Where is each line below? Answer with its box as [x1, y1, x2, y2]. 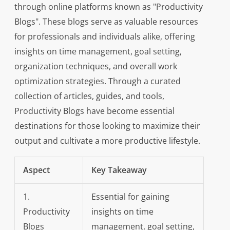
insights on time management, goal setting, [14, 46, 182, 57]
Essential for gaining [91, 191, 169, 203]
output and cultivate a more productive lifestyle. [14, 135, 200, 147]
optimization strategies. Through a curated [14, 75, 181, 87]
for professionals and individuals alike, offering [14, 31, 195, 43]
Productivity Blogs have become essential [14, 105, 175, 117]
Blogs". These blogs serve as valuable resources [14, 16, 198, 28]
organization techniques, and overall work [14, 61, 177, 72]
